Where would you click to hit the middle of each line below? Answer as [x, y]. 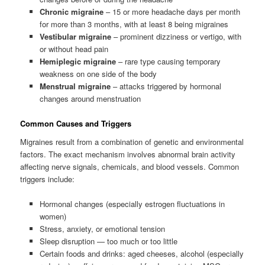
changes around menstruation [90, 98]
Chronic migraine [71, 11]
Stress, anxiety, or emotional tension [102, 229]
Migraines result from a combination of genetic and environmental [132, 142]
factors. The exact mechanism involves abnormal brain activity [128, 154]
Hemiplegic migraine [77, 61]
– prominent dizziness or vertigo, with [176, 36]
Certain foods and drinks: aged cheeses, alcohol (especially [141, 254]
